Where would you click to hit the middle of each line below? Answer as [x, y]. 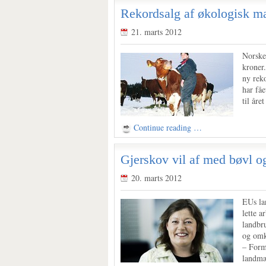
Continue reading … [168, 127]
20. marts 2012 [156, 178]
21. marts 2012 [156, 32]
